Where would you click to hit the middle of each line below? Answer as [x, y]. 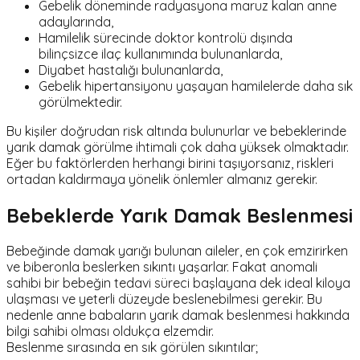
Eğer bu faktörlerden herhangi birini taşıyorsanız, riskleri [170, 163]
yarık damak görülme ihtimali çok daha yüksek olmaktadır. [178, 147]
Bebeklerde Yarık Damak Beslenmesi [180, 215]
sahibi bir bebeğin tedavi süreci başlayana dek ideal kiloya [178, 283]
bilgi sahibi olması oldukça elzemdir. [110, 331]
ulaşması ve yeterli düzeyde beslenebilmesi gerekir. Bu [164, 299]
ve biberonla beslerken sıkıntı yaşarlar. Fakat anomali [162, 267]
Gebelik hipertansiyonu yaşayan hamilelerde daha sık [196, 86]
